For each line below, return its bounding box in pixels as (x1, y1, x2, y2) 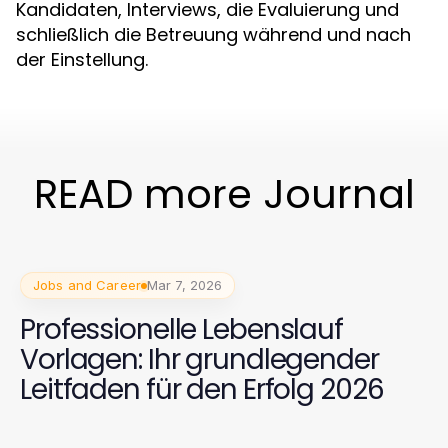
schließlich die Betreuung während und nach (16, 22, 411, 47)
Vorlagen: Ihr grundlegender (20, 340, 379, 379)
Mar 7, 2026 (146, 277, 223, 293)
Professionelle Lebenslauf (20, 310, 343, 349)
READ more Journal (33, 166, 415, 222)
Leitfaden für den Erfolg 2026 (20, 370, 384, 409)
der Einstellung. (16, 47, 148, 72)
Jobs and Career (33, 277, 141, 293)
